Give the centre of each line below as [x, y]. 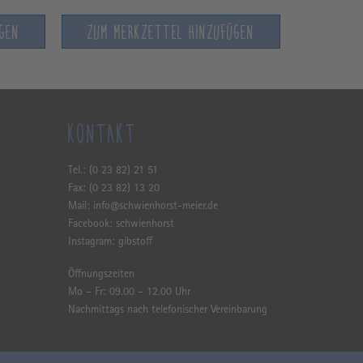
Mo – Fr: [88, 292]
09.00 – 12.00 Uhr [149, 292]
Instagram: [93, 242]
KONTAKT [102, 134]
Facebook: [92, 224]
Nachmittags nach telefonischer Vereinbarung [167, 310]
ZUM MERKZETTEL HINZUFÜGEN [171, 34]
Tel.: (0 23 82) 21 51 [113, 171]
